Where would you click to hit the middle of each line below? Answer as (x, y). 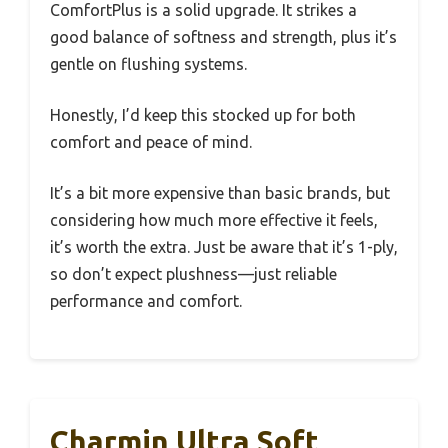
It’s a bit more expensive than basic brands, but (220, 192)
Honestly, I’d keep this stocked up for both (203, 114)
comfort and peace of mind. (151, 141)
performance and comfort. (146, 300)
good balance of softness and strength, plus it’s (223, 36)
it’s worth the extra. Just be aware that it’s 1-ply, (224, 246)
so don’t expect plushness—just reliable (193, 273)
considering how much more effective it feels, (214, 219)
